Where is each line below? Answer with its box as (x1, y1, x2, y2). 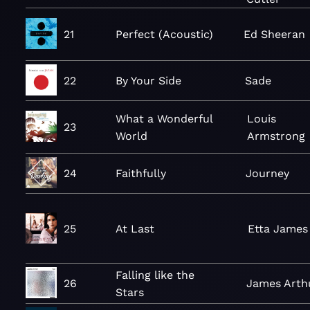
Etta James (247, 221, 308, 235)
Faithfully (116, 167, 166, 180)
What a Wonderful (116, 111, 212, 125)
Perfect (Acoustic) (116, 28, 213, 41)
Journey (246, 167, 290, 180)
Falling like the (116, 268, 194, 282)
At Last (116, 221, 154, 235)
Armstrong (246, 129, 305, 143)
